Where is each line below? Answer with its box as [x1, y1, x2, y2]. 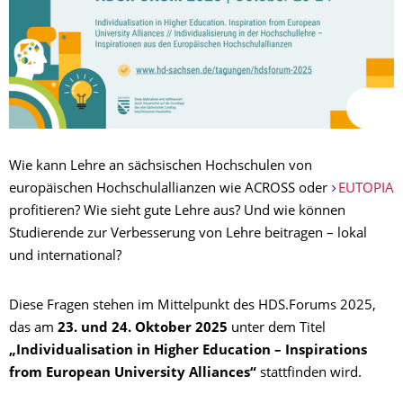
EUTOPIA [337, 183, 394, 196]
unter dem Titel [228, 322, 326, 336]
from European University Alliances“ [9, 367, 260, 381]
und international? [9, 250, 121, 264]
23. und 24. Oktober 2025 [58, 322, 228, 336]
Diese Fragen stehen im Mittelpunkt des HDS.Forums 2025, [9, 300, 376, 313]
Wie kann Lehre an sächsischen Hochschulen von [9, 160, 312, 174]
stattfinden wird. [260, 367, 362, 381]
